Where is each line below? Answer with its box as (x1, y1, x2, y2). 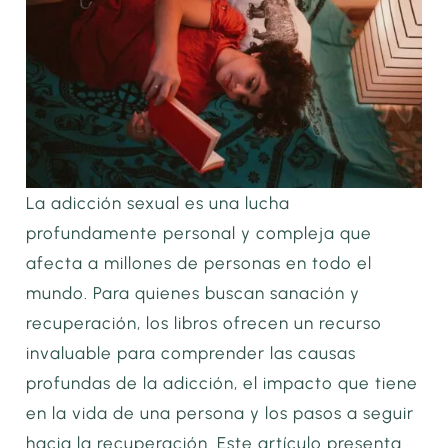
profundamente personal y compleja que (26, 223, 373, 244)
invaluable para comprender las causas (26, 343, 357, 364)
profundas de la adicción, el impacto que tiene (26, 373, 419, 394)
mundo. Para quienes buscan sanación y (26, 283, 361, 304)
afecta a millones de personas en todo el (26, 253, 373, 274)
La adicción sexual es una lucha (26, 193, 291, 214)
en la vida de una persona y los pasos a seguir (26, 403, 415, 424)
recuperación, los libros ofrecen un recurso (26, 313, 383, 334)
